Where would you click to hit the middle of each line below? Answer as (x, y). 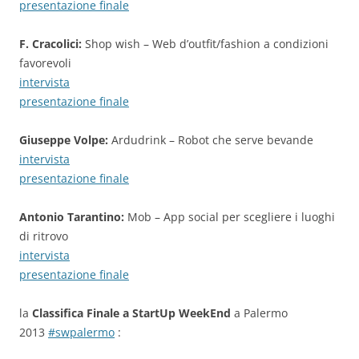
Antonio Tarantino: (72, 217)
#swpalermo (81, 332)
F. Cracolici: (50, 44)
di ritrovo (44, 236)
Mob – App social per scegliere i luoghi (230, 217)
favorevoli (45, 63)
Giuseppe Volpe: (64, 140)
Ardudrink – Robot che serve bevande (211, 140)
